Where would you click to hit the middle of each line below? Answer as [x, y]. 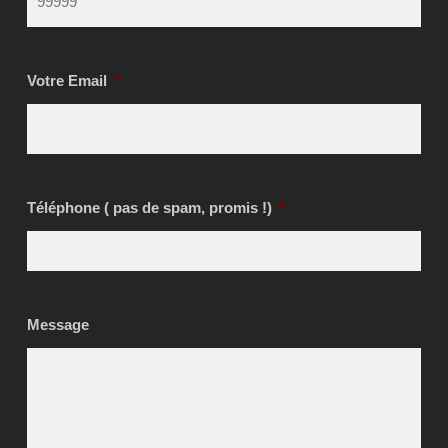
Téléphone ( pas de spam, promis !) [149, 207]
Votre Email [66, 80]
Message [57, 324]
